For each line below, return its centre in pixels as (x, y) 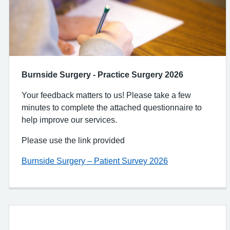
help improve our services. (69, 120)
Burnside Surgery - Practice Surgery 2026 (103, 74)
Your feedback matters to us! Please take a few (106, 95)
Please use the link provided (73, 140)
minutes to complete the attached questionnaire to (112, 107)
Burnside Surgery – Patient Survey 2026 (95, 161)
